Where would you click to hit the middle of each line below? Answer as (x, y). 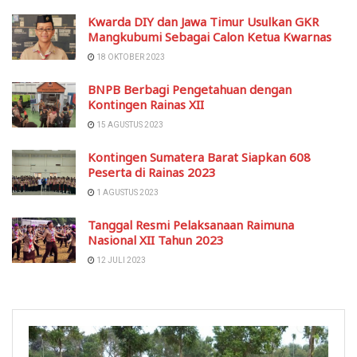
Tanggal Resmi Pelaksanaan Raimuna (191, 224)
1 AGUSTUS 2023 (127, 192)
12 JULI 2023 (120, 260)
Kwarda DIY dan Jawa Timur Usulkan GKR (203, 21)
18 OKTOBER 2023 (130, 57)
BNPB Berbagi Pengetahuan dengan (190, 89)
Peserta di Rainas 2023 (152, 172)
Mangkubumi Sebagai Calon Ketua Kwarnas (210, 36)
